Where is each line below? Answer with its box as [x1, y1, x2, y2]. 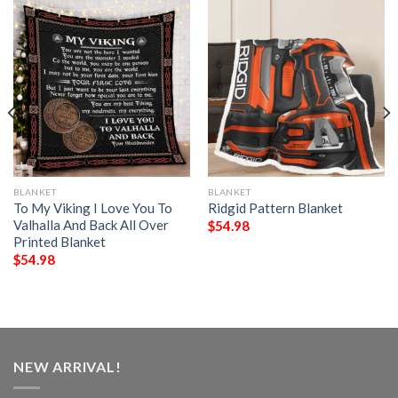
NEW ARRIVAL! [13, 357, 122, 375]
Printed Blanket [12, 233, 106, 250]
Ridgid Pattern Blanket [207, 199, 343, 216]
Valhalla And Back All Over [12, 216, 169, 233]
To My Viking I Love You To [12, 199, 172, 216]
